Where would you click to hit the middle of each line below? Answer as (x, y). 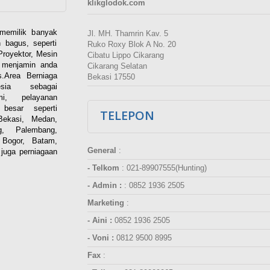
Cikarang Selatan (118, 66)
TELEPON (127, 116)
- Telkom (103, 168)
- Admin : (104, 186)
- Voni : (100, 238)
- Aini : (99, 221)
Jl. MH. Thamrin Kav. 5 (129, 34)
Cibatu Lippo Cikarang (127, 55)
